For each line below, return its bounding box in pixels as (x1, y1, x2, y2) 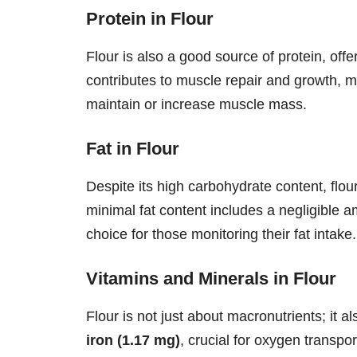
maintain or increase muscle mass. (86, 96, 307, 112)
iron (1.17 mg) (86, 331, 180, 348)
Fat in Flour (86, 138, 179, 159)
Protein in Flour (86, 8, 214, 29)
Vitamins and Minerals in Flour (86, 268, 336, 288)
